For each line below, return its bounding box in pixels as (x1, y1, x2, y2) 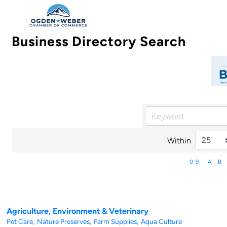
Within (167, 135, 192, 145)
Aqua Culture (141, 217, 182, 226)
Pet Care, (7, 217, 34, 226)
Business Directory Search (12, 33, 186, 50)
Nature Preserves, (37, 217, 91, 226)
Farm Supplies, (94, 217, 138, 226)
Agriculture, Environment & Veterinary (7, 206, 148, 216)
